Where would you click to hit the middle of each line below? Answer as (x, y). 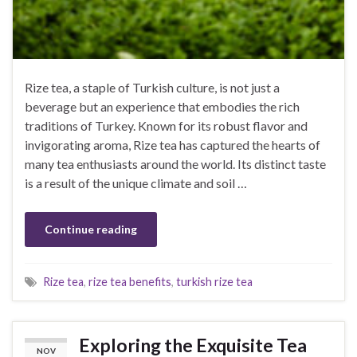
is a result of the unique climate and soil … (136, 183)
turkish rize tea (214, 282)
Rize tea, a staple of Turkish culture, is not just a (152, 88)
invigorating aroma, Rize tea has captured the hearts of (173, 145)
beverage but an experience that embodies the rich (162, 107)
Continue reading (91, 229)
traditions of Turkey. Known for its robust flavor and (166, 126)
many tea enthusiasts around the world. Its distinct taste (175, 164)
